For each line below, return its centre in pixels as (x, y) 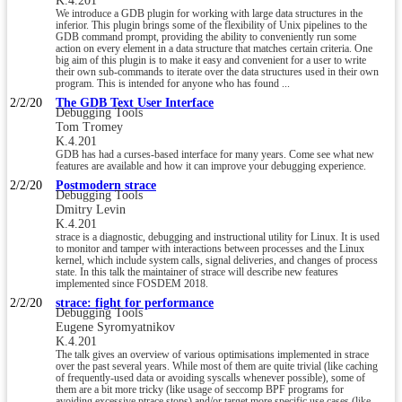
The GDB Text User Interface (135, 102)
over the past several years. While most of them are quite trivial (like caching (217, 366)
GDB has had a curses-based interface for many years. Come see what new (215, 154)
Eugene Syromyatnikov (115, 327)
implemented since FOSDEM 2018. (132, 284)
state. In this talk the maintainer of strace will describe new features (197, 272)
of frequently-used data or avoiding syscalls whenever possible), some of (210, 378)
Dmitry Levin (91, 209)
